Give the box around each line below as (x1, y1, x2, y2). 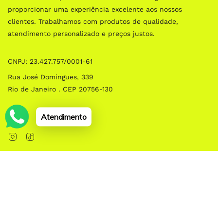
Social (8, 110, 27, 122)
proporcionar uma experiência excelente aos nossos (8, 5, 182, 13)
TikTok (35, 131, 54, 140)
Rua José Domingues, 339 (8, 73, 93, 81)
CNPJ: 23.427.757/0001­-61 (8, 57, 92, 65)
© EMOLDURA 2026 (8, 166, 63, 173)
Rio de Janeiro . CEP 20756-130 (8, 85, 113, 93)
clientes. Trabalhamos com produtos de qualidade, (8, 17, 178, 25)
